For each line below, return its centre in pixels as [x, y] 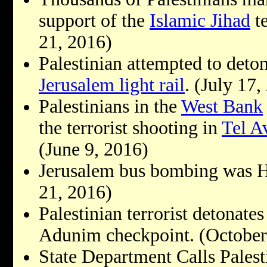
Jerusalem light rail [112, 85]
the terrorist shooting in [130, 128]
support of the [94, 21]
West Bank [222, 107]
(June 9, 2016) [94, 150]
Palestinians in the [110, 107]
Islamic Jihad [200, 21]
